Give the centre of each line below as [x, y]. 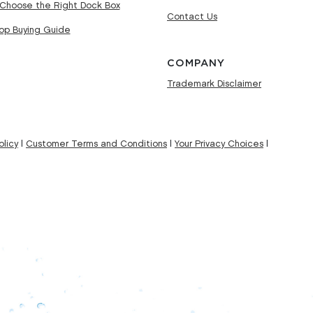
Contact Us [192, 16]
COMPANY [196, 63]
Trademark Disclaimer [214, 83]
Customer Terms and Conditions [96, 144]
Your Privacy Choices [219, 144]
